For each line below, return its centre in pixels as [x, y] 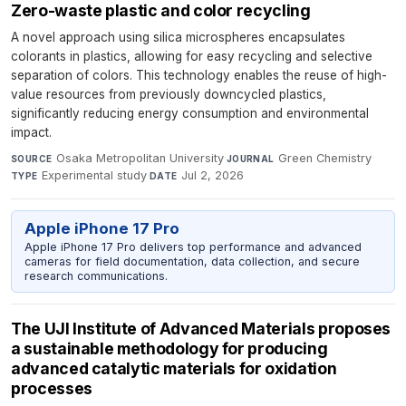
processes [52, 389]
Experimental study [95, 176]
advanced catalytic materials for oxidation [174, 369]
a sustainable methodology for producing [169, 349]
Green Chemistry [325, 159]
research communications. [96, 275]
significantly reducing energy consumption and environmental [190, 114]
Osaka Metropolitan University [140, 159]
